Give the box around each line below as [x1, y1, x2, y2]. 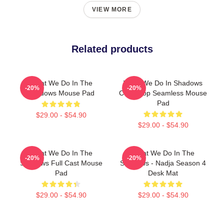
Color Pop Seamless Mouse [119, 88, 207, 97]
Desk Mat [148, 168, 178, 177]
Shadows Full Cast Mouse [19, 158, 102, 167]
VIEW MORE [92, 5, 132, 13]
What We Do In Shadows [123, 78, 202, 87]
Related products [71, 43, 153, 54]
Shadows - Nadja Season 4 [120, 158, 206, 167]
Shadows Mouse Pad [27, 88, 94, 97]
